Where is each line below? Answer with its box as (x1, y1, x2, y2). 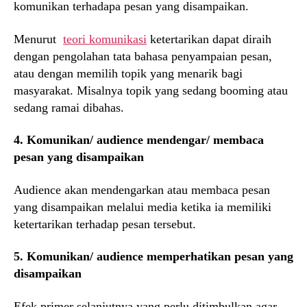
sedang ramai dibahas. (14, 100, 127, 114)
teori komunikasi (63, 32, 147, 46)
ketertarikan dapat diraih (147, 32, 271, 46)
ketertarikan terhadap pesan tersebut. (14, 217, 196, 231)
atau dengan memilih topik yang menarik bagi (14, 66, 243, 80)
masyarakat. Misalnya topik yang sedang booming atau (14, 83, 288, 97)
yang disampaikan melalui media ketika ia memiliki (14, 199, 271, 214)
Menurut (14, 32, 63, 46)
